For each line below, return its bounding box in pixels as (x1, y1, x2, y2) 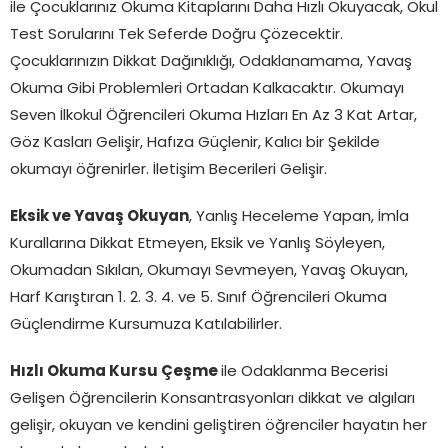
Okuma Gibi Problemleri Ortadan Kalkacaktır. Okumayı (10, 81, 404, 97)
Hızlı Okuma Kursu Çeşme (10, 364, 221, 380)
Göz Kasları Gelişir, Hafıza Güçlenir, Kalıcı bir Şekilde (10, 135, 380, 151)
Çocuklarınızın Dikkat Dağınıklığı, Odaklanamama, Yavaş (10, 54, 412, 70)
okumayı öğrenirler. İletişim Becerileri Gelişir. (10, 162, 327, 178)
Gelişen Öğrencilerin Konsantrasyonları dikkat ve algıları (10, 391, 415, 407)
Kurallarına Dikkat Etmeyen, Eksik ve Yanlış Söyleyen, (10, 236, 385, 252)
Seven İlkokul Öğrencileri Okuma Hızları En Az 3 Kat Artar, (10, 108, 417, 124)
